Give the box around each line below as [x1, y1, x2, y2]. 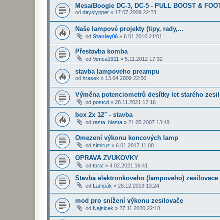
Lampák [93, 182, 112, 189]
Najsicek [93, 205, 113, 212]
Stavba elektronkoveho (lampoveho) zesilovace [75, 174, 218, 182]
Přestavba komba [75, 48, 128, 55]
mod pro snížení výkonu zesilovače [75, 197, 183, 205]
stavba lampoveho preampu [75, 68, 160, 76]
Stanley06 [93, 33, 118, 39]
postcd [93, 99, 109, 106]
